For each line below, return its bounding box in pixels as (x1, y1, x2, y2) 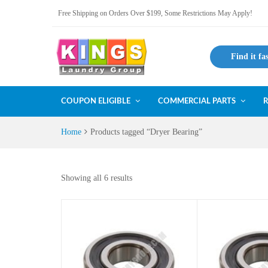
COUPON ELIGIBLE (61, 98, 130, 106)
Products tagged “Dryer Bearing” (90, 127, 202, 137)
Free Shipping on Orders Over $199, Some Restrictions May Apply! (58, 9, 252, 17)
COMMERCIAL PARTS (158, 98, 236, 106)
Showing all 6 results (61, 173, 132, 183)
